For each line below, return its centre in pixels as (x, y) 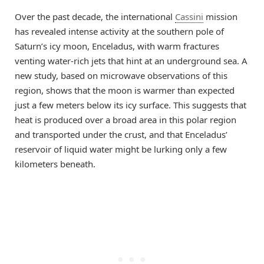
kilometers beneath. (55, 164)
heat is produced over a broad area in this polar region (126, 120)
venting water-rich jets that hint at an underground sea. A (131, 61)
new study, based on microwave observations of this (121, 76)
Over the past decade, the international (95, 17)
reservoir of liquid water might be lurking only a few (121, 149)
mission (220, 17)
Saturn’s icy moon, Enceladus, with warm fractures (117, 46)
